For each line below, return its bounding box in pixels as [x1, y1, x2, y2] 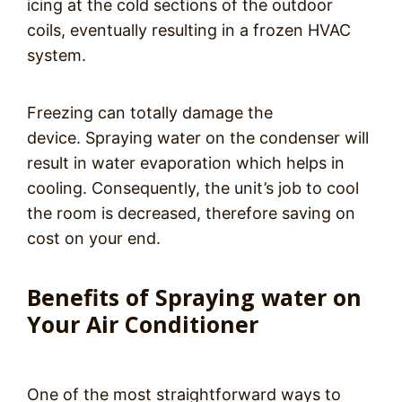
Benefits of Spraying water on [27, 281, 362, 312]
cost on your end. [27, 228, 161, 248]
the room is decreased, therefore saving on [27, 203, 355, 223]
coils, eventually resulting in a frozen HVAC [27, 20, 351, 39]
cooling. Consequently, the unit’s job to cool [27, 178, 359, 197]
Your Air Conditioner [27, 308, 258, 339]
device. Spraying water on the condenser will [27, 127, 369, 147]
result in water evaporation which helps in [27, 153, 345, 172]
